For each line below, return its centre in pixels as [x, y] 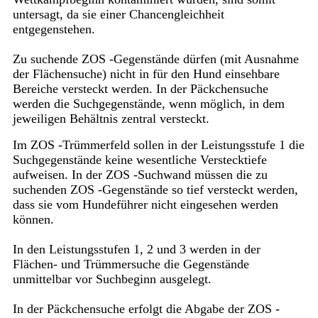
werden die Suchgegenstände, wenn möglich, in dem [148, 104]
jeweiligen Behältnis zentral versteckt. [111, 119]
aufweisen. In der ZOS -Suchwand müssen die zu [140, 175]
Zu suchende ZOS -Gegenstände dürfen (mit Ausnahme [155, 59]
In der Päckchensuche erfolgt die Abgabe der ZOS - [146, 309]
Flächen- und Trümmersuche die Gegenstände [131, 264]
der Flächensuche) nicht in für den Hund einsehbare [146, 74]
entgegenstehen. [54, 29]
